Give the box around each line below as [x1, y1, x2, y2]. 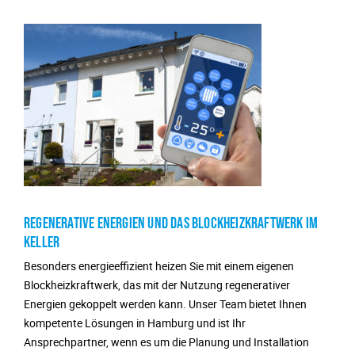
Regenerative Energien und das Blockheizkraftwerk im [24, 213, 319, 233]
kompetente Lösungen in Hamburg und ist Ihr [24, 315, 246, 331]
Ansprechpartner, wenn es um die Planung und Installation [24, 334, 309, 350]
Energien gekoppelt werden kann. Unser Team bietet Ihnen [24, 296, 307, 312]
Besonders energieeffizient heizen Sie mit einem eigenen [24, 258, 294, 274]
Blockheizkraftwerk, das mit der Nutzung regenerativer [24, 277, 290, 293]
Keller [24, 232, 60, 252]
